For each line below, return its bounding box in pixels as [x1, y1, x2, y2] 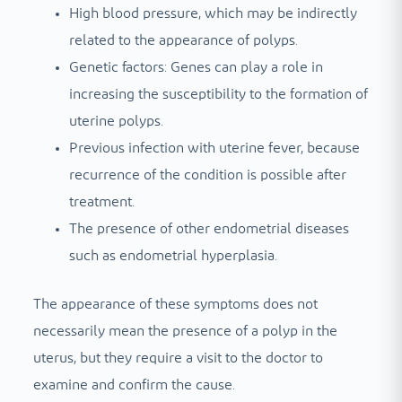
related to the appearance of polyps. [68, 32, 298, 48]
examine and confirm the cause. [32, 377, 235, 392]
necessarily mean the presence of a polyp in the [32, 323, 337, 338]
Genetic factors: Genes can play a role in [68, 59, 323, 74]
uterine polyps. [68, 113, 163, 128]
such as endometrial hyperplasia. [68, 248, 277, 263]
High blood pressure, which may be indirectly [68, 5, 357, 21]
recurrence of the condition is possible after [68, 167, 346, 182]
